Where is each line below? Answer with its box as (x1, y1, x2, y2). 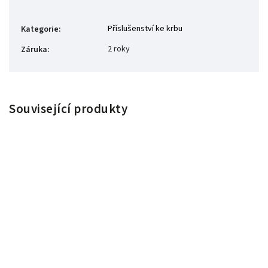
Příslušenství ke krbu (108, 23, 182, 35)
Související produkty (9, 100, 127, 118)
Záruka (21, 44, 47, 56)
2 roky (108, 43, 130, 56)
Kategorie (21, 23, 59, 36)
